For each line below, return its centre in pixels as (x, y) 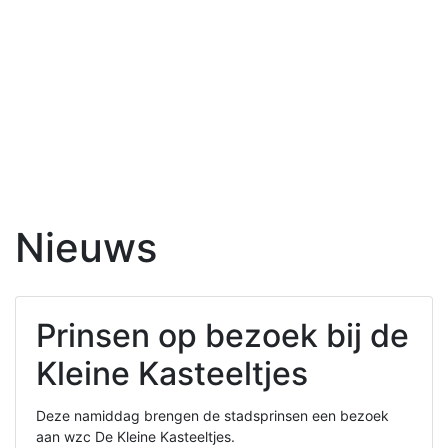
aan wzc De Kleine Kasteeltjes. (135, 437)
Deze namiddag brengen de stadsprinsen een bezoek (212, 416)
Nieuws (86, 248)
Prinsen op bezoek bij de (222, 336)
